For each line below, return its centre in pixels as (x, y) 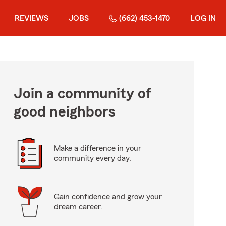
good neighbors (64, 112)
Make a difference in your (97, 148)
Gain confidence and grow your (108, 197)
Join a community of (82, 94)
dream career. (78, 207)
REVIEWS (32, 18)
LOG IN (203, 18)
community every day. (92, 158)
